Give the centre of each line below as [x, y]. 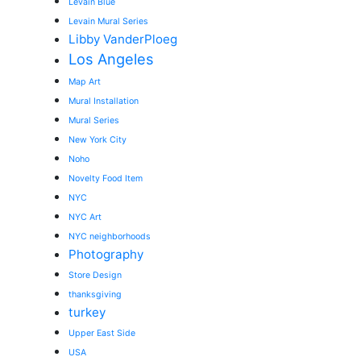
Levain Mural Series [108, 21]
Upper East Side [102, 333]
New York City [98, 140]
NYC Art [85, 217]
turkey [87, 312]
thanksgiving [95, 295]
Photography [106, 254]
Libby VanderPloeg [123, 39]
